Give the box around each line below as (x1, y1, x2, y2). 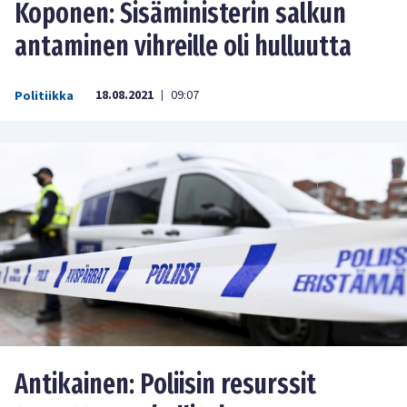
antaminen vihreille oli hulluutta (15, 30, 352, 64)
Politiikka (15, 87, 74, 106)
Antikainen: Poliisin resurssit (15, 368, 316, 402)
